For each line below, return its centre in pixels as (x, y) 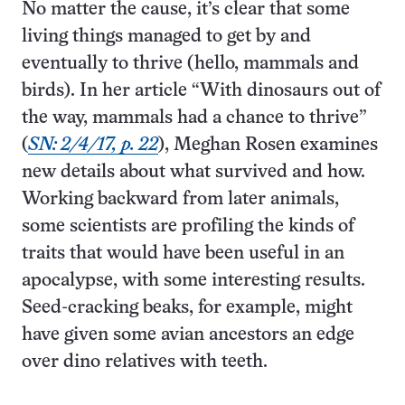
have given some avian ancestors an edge (188, 335)
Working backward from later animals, (180, 199)
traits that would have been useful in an (183, 254)
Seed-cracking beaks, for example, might (187, 308)
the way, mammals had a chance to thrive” (194, 118)
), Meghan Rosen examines (268, 145)
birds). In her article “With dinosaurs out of (201, 91)
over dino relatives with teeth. (145, 362)
